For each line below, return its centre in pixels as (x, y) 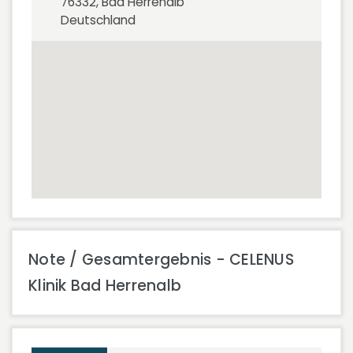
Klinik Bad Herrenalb (105, 286)
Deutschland (98, 20)
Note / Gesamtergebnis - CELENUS (161, 260)
